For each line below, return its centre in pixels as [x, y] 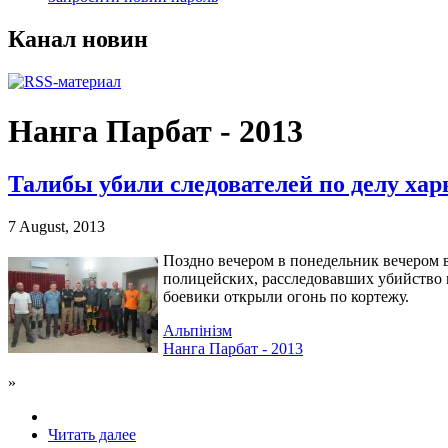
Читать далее [92, 435]
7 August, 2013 [56, 227]
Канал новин [78, 39]
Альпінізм [197, 331]
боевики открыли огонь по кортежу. [286, 297]
